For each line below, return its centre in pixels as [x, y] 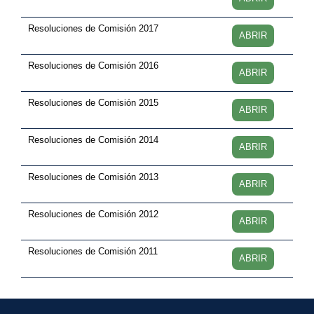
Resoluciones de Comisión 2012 [93, 214]
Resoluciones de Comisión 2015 [93, 103]
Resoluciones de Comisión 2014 [93, 140]
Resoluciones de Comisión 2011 [93, 251]
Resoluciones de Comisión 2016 [93, 66]
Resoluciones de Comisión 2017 [93, 28]
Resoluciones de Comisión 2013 [93, 177]
